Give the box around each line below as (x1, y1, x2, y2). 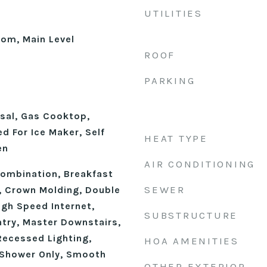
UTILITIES (144, 7, 203, 19)
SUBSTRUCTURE (144, 209, 238, 221)
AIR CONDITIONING (144, 158, 255, 170)
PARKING (144, 74, 195, 86)
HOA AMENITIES (144, 235, 239, 247)
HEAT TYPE (144, 132, 208, 144)
